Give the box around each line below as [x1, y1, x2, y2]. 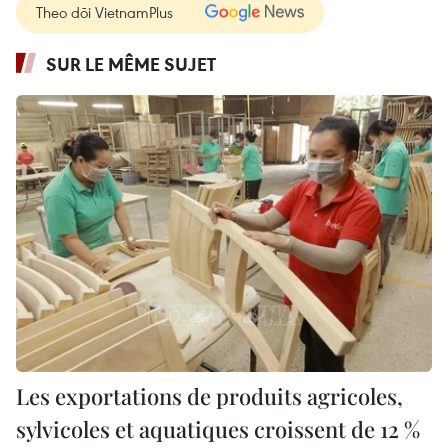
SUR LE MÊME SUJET [46, 51, 216, 76]
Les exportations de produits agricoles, [16, 380, 403, 411]
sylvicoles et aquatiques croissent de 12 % [16, 413, 420, 444]
